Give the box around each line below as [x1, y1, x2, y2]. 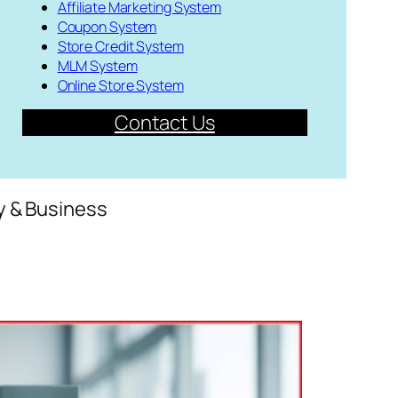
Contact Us [114, 109, 215, 137]
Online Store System [57, 76, 184, 96]
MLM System [57, 56, 138, 76]
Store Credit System [57, 36, 184, 57]
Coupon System [57, 17, 157, 37]
